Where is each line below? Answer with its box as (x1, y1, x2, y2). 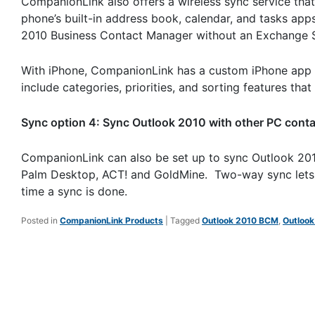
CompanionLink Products (60, 215, 163, 226)
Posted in (21, 215, 58, 226)
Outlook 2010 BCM (202, 215, 278, 226)
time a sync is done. (21, 184, 127, 199)
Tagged (170, 215, 200, 226)
